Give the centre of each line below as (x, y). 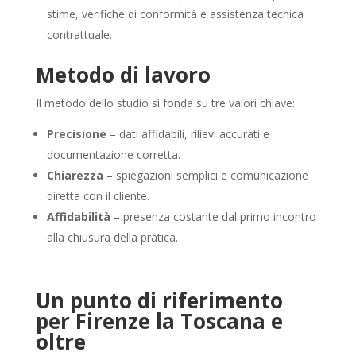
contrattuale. (79, 35)
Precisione (76, 134)
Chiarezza (75, 176)
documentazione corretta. (113, 155)
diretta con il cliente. (98, 196)
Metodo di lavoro (123, 75)
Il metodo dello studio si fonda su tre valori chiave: (165, 103)
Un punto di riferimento (159, 301)
